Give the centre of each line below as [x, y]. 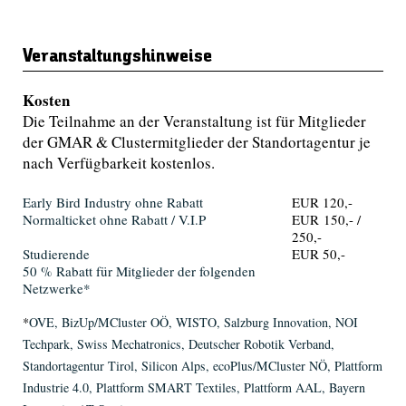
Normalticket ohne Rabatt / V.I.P [114, 220]
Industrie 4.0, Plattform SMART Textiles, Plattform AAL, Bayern [193, 388]
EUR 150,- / [326, 220]
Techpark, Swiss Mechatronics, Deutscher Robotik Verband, [178, 344]
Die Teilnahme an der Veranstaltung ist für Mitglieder [194, 121]
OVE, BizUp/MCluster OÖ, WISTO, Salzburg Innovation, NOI [193, 323]
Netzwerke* [56, 289]
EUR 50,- [320, 254]
